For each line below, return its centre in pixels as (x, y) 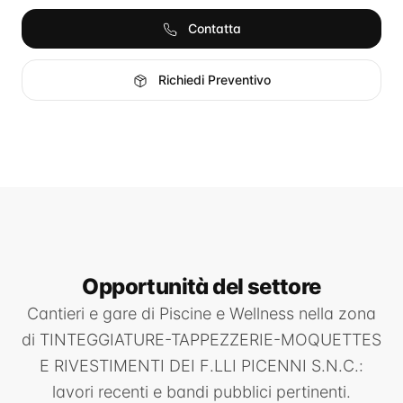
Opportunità (148, 287)
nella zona (335, 313)
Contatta (212, 28)
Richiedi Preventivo (212, 80)
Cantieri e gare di (93, 313)
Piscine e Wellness (227, 313)
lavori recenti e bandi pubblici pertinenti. (201, 392)
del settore (267, 287)
